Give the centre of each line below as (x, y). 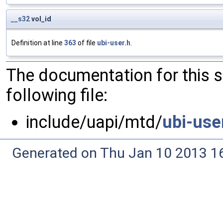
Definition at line (38, 43)
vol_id (41, 19)
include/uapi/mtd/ (94, 122)
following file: (57, 95)
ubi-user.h (114, 43)
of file (87, 43)
